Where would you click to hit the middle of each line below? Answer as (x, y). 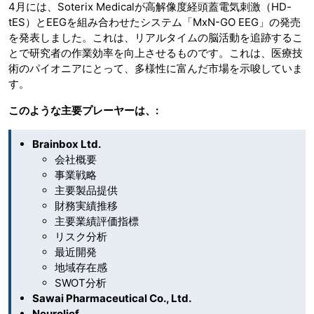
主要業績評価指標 (97, 221)
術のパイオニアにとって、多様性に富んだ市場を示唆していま (156, 68)
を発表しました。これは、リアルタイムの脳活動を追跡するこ (156, 37)
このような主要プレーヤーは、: (83, 110)
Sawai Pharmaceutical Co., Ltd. (112, 298)
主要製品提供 (86, 190)
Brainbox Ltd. (67, 144)
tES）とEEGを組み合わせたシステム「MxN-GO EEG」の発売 (155, 22)
